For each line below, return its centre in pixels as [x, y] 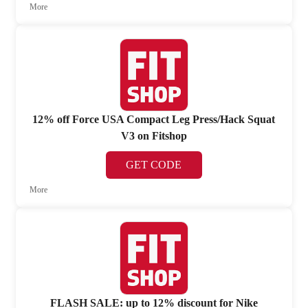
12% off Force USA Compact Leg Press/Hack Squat [154, 120]
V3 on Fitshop [154, 136]
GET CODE [154, 165]
